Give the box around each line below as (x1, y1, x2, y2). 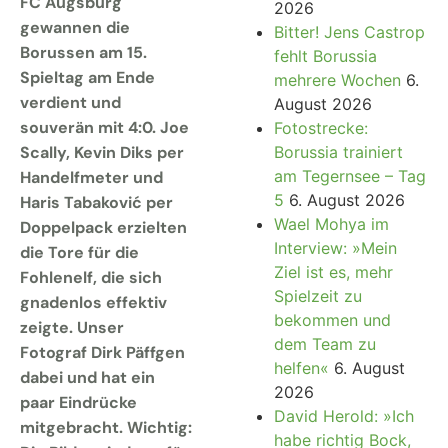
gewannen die (20, 16, 130, 38)
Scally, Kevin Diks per (20, 141, 184, 163)
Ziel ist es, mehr (273, 261, 393, 282)
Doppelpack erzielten (20, 216, 187, 238)
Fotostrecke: (273, 117, 368, 138)
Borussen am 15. (20, 41, 147, 63)
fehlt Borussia (273, 45, 377, 66)
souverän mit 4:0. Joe (20, 116, 189, 138)
